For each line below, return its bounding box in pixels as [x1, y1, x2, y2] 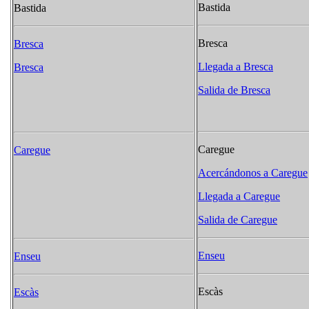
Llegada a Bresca [198, 61, 273, 73]
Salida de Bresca [198, 84, 270, 97]
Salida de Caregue [198, 214, 277, 226]
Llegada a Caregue [198, 190, 280, 203]
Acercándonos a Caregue [198, 167, 308, 179]
